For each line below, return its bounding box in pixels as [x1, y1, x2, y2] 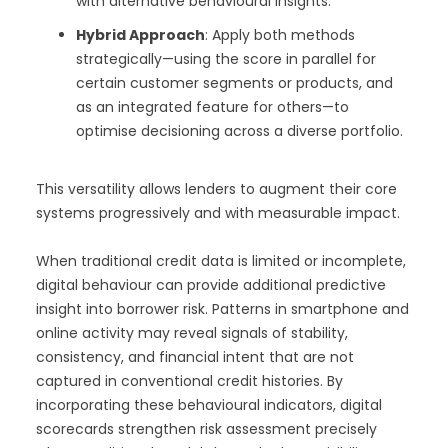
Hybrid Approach [76, 25, 205, 46]
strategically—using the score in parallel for [76, 49, 376, 70]
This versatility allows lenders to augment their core [36, 179, 397, 200]
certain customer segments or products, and [76, 73, 393, 94]
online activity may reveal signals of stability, [36, 323, 348, 344]
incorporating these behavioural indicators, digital [36, 395, 382, 416]
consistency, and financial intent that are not [36, 347, 354, 368]
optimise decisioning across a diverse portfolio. [76, 121, 403, 142]
